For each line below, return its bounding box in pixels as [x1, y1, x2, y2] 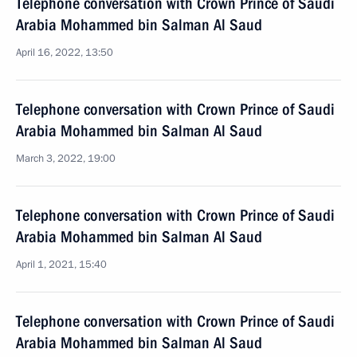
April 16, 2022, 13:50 [16, 45, 113, 60]
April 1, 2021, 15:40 [16, 257, 107, 272]
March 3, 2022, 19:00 [16, 151, 116, 166]
